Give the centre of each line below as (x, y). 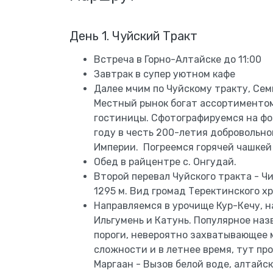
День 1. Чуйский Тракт (133, 36)
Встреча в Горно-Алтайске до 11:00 (180, 59)
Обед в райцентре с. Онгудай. (165, 161)
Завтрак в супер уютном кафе (165, 74)
